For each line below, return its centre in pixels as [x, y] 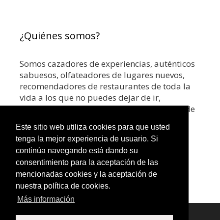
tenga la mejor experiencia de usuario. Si [87, 139]
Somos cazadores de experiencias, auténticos [107, 64]
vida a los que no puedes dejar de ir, [90, 98]
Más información [46, 199]
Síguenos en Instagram [116, 170]
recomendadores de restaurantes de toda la [105, 86]
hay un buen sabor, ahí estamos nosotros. [101, 120]
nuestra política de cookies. [63, 186]
